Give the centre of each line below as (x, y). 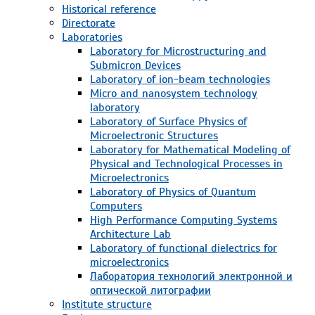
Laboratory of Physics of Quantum (173, 192)
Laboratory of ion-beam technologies (180, 79)
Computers (116, 206)
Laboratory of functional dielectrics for (184, 248)
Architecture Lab (130, 234)
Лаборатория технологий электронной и (191, 276)
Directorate (89, 23)
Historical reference (109, 9)
